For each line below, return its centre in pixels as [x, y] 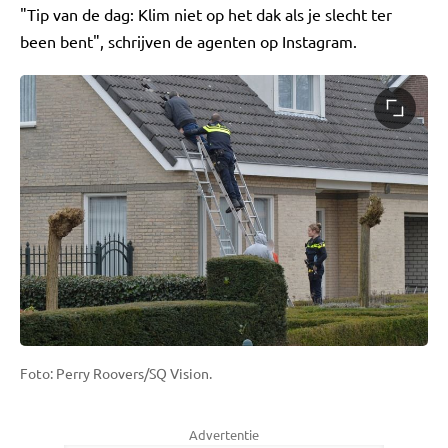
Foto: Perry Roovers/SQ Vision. [116, 373]
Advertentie [224, 435]
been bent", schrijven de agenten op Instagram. [188, 41]
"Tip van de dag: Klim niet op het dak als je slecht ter [206, 14]
